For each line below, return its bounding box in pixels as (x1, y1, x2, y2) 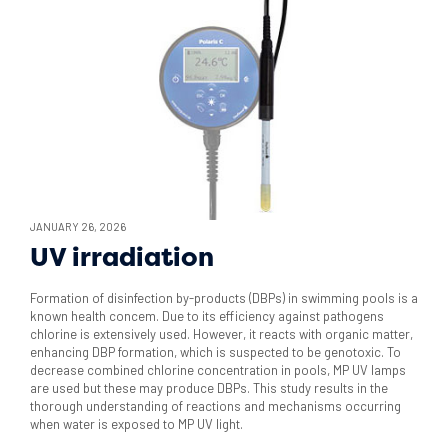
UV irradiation (30, 241, 214, 275)
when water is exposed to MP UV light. (30, 416, 243, 433)
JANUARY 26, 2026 (30, 220, 126, 234)
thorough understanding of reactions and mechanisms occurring (30, 398, 401, 415)
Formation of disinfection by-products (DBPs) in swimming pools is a (30, 290, 418, 307)
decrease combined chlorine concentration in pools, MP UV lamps (30, 362, 406, 379)
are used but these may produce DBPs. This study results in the (30, 380, 388, 397)
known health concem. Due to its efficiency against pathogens (30, 308, 384, 325)
